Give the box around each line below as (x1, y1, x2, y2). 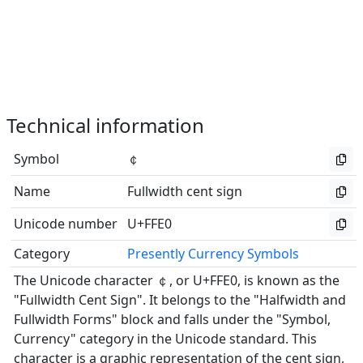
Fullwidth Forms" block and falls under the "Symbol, (14, 310, 331, 328)
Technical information (6, 112, 204, 139)
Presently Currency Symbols (127, 245, 299, 263)
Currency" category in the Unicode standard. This (14, 330, 317, 348)
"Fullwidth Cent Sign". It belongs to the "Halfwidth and (14, 291, 346, 309)
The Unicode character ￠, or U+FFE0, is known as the (14, 271, 340, 289)
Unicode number (14, 215, 117, 233)
